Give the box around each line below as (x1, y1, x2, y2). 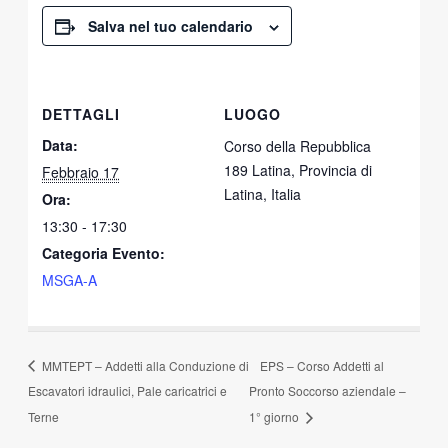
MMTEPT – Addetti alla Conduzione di (38, 356, 249, 374)
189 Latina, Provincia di (224, 159, 372, 180)
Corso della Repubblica (224, 135, 371, 156)
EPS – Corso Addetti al (260, 356, 385, 374)
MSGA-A (42, 269, 98, 290)
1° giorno (249, 408, 303, 426)
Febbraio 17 (42, 161, 120, 182)
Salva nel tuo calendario (88, 15, 254, 36)
